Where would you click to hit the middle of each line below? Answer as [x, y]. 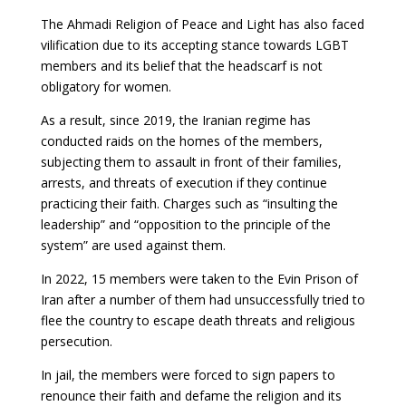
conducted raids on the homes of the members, [181, 140]
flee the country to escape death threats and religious [198, 320]
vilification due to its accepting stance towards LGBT [194, 44]
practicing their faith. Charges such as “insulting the [189, 203]
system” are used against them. [133, 245]
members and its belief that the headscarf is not [181, 65]
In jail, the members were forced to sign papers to [188, 374]
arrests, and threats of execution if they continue [184, 182]
